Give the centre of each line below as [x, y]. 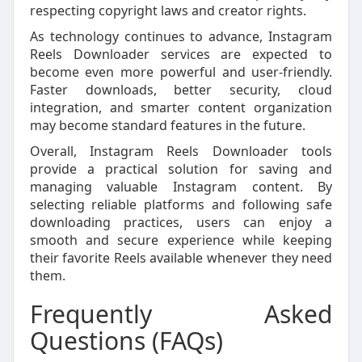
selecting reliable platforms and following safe [181, 204]
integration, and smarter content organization [181, 107]
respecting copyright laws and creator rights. [168, 11]
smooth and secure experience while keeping [181, 240]
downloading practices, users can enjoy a [181, 222]
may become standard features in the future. [167, 125]
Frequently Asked [181, 314]
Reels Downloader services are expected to [181, 54]
